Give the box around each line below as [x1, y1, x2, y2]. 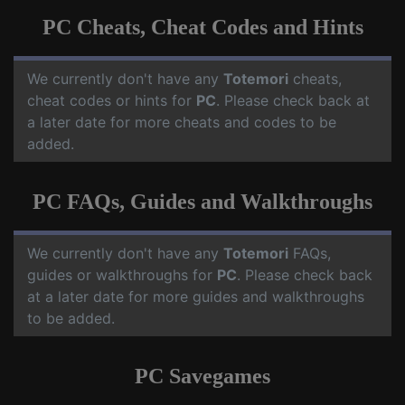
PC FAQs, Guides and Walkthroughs [33, 190, 372, 213]
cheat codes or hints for [27, 91, 196, 109]
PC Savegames [135, 364, 270, 388]
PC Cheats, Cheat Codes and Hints [42, 15, 363, 39]
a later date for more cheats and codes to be [27, 113, 336, 131]
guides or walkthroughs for [27, 266, 217, 284]
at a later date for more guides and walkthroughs [27, 287, 364, 306]
